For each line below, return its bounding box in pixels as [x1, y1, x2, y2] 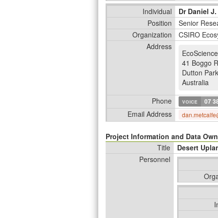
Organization [132, 30, 172, 39]
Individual [143, 6, 172, 16]
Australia [182, 77, 209, 87]
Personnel [139, 154, 170, 164]
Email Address [127, 109, 172, 119]
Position [147, 18, 172, 28]
